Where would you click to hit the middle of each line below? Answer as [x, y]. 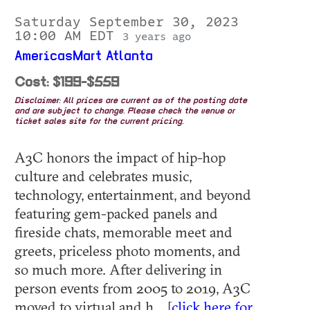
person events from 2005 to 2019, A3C [133, 288]
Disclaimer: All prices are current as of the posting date [131, 101]
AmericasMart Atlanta [84, 56]
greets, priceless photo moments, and [128, 250]
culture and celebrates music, [103, 175]
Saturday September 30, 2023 [127, 22]
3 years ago [157, 36]
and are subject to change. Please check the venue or [125, 111]
